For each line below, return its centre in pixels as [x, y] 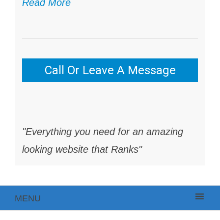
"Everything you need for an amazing [103, 131]
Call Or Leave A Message [110, 70]
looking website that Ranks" [82, 149]
